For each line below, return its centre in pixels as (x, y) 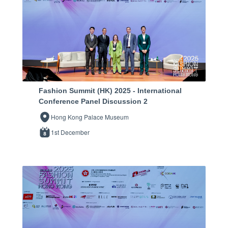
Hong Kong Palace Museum (90, 117)
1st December (70, 132)
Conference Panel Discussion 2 (93, 101)
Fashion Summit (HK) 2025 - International (110, 90)
